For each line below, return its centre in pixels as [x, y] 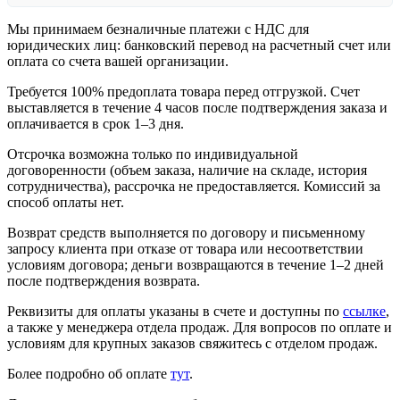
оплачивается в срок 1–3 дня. [96, 123]
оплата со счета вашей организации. [118, 61]
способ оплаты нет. [66, 202]
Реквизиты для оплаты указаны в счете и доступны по [175, 311]
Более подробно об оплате [89, 373]
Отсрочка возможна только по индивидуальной [153, 154]
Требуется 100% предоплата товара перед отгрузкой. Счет [183, 91]
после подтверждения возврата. [104, 280]
